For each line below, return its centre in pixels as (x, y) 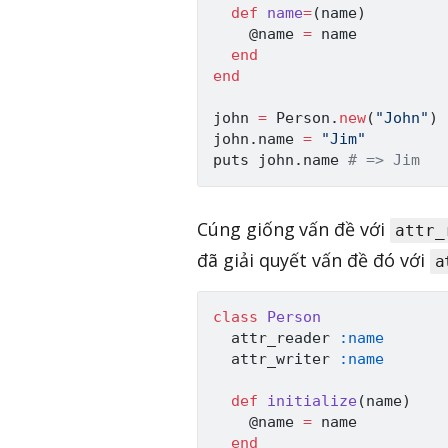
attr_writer (276, 359)
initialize (312, 401)
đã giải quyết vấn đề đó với (313, 260)
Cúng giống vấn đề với (293, 229)
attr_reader (276, 338)
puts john (253, 160)
